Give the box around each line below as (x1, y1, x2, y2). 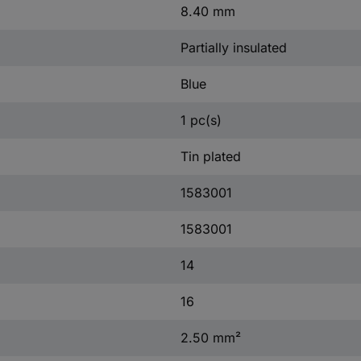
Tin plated (180, 147, 241, 164)
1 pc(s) (180, 111, 222, 128)
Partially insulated (180, 39, 287, 56)
